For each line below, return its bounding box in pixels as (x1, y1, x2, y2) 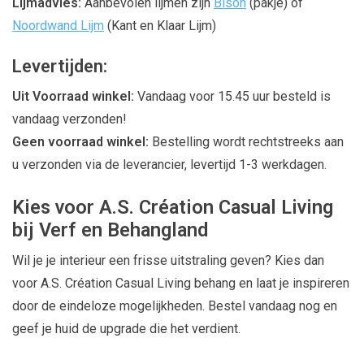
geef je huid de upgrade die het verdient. (12, 320, 240, 336)
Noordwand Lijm (12, 17, 104, 33)
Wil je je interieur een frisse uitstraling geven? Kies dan (12, 252, 324, 268)
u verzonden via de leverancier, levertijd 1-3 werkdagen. (12, 157, 327, 173)
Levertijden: (12, 56, 107, 77)
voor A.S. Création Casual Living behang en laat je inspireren (12, 275, 349, 291)
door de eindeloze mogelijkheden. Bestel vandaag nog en (12, 297, 337, 314)
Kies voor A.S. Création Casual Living (12, 195, 333, 219)
